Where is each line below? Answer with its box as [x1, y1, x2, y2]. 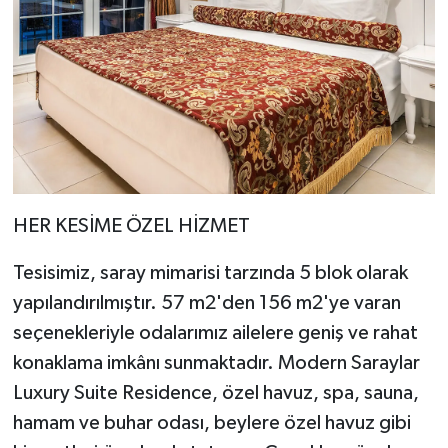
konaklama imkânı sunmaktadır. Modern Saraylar [12, 352, 420, 373]
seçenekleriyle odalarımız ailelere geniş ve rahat [12, 322, 418, 343]
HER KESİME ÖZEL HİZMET [12, 215, 250, 236]
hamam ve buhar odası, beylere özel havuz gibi [12, 412, 411, 433]
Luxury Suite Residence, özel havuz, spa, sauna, [12, 382, 419, 403]
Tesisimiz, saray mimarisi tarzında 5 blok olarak [12, 262, 408, 283]
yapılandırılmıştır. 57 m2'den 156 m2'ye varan [12, 292, 401, 313]
